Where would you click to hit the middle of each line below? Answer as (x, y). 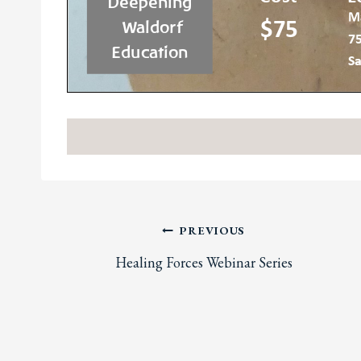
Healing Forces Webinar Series (203, 263)
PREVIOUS (212, 230)
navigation (93, 274)
